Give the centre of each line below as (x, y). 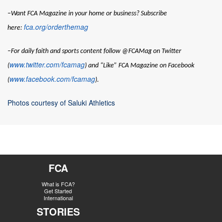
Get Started (58, 191)
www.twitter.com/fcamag (47, 64)
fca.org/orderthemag (56, 27)
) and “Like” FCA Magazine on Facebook (139, 65)
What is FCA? (58, 184)
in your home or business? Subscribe (117, 13)
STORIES (58, 211)
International (58, 197)
